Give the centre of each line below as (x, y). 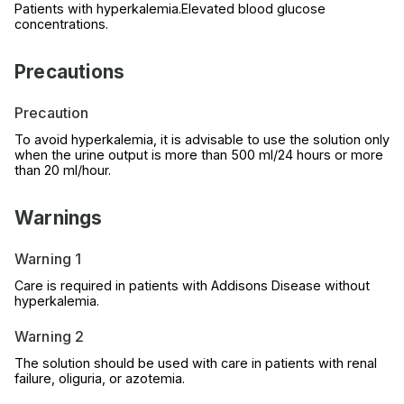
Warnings (59, 218)
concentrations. (61, 24)
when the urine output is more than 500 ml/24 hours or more (199, 155)
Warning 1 (48, 259)
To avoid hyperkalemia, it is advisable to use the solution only (202, 140)
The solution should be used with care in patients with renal (196, 363)
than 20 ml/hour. (63, 170)
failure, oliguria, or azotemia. (100, 379)
